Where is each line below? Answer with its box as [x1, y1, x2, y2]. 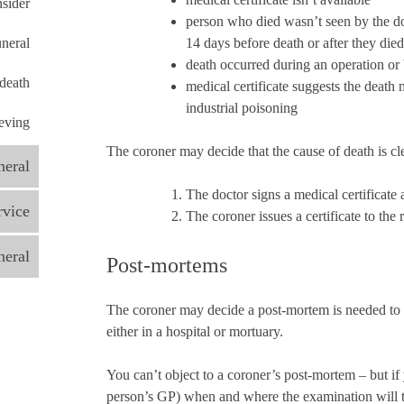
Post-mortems [106, 253, 227, 278]
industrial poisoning [185, 100, 298, 116]
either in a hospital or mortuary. [106, 324, 283, 340]
